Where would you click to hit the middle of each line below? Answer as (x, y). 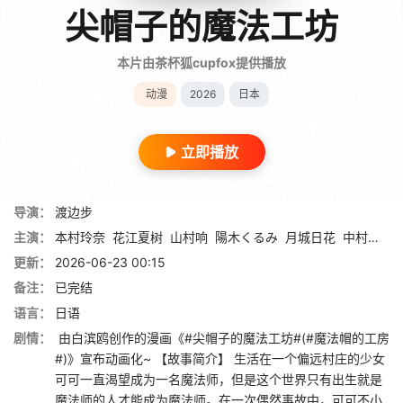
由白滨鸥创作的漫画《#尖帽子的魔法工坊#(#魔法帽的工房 (222, 337)
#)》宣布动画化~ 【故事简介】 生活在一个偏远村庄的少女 (220, 358)
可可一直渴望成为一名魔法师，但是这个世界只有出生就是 (219, 379)
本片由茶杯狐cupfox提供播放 (201, 62)
